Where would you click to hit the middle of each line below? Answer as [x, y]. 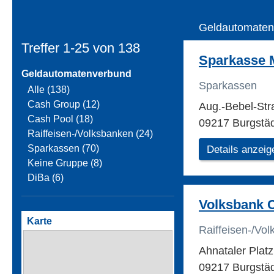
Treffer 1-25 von [70, 48]
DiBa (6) [46, 178]
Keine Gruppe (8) [65, 163]
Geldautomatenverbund [76, 74]
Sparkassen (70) [63, 149]
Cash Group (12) [64, 105]
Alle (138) [49, 90]
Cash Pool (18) [60, 119]
